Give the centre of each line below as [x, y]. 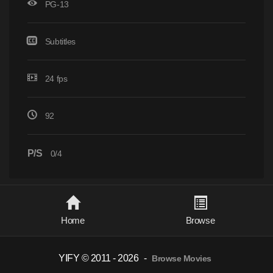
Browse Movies [182, 259]
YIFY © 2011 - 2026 [99, 258]
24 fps [55, 79]
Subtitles [60, 41]
